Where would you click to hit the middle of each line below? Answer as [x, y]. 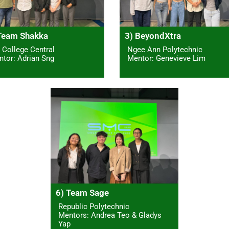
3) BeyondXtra [153, 36]
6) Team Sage [83, 193]
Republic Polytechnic [94, 207]
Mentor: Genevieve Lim [166, 59]
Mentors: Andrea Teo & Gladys [110, 215]
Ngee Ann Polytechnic [165, 50]
